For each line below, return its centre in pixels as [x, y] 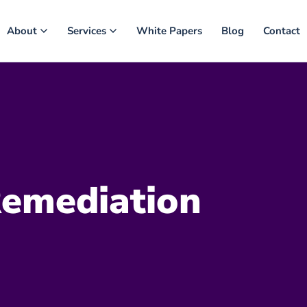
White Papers [169, 31]
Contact [282, 31]
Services [87, 31]
